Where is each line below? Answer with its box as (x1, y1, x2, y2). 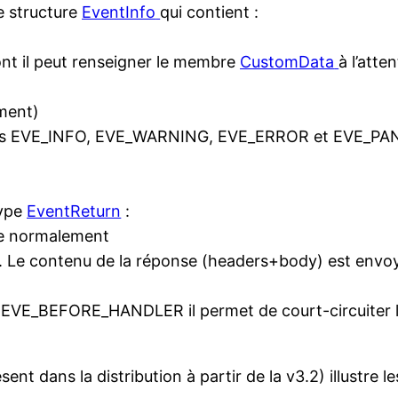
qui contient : (160, 2, 259, 21)
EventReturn (27, 201, 122, 220)
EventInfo (82, 2, 156, 21)
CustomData (240, 52, 335, 71)
